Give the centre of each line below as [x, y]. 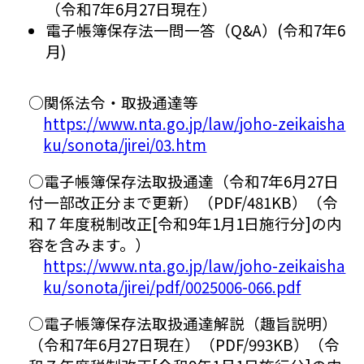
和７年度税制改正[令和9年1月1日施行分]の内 [185, 223]
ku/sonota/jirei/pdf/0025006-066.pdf [172, 287]
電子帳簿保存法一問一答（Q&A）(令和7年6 [195, 29]
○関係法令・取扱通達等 [113, 102]
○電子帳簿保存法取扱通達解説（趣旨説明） [182, 323]
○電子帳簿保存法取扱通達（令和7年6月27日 [183, 181]
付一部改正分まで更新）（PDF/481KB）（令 [183, 202]
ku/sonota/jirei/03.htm [125, 145]
